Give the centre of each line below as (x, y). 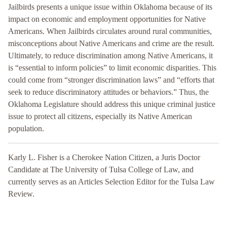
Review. (21, 194)
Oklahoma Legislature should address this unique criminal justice (112, 104)
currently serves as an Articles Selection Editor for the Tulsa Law (111, 182)
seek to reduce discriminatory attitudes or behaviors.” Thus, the (108, 92)
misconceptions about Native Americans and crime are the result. (111, 44)
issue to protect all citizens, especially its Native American (100, 117)
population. (26, 129)
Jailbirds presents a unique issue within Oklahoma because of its (110, 7)
